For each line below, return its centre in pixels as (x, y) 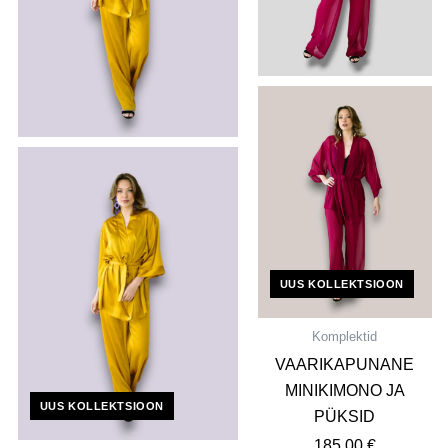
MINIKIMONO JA (344, 390)
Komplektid (345, 337)
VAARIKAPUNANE (345, 364)
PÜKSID (345, 416)
